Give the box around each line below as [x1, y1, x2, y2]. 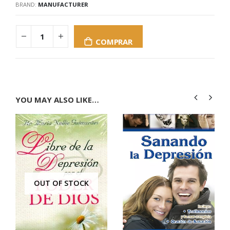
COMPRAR [95, 36, 132, 47]
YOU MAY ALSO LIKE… [15, 94, 99, 105]
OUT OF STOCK [34, 178, 89, 188]
